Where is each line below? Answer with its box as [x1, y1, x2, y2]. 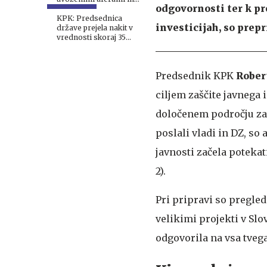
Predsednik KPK [156, 69, 236, 82]
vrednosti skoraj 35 [57, 33, 126, 42]
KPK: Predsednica [57, 14, 122, 23]
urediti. [57, 52, 82, 61]
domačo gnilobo [57, 4, 115, 13]
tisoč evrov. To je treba [57, 42, 138, 51]
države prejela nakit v [57, 23, 133, 32]
